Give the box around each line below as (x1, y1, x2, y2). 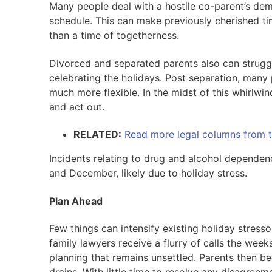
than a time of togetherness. (49, 29, 179, 41)
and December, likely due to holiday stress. (49, 167, 247, 180)
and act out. (49, 100, 104, 113)
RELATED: (73, 128, 121, 141)
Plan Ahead (49, 194, 103, 207)
